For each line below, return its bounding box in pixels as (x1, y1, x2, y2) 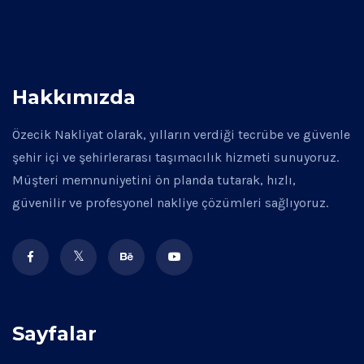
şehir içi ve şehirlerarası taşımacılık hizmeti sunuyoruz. (12, 149, 339, 165)
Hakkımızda (12, 85, 136, 109)
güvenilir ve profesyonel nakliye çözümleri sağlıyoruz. (12, 195, 328, 210)
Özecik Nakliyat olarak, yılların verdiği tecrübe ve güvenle (12, 127, 350, 142)
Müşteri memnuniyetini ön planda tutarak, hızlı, (12, 172, 296, 188)
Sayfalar (12, 322, 97, 345)
